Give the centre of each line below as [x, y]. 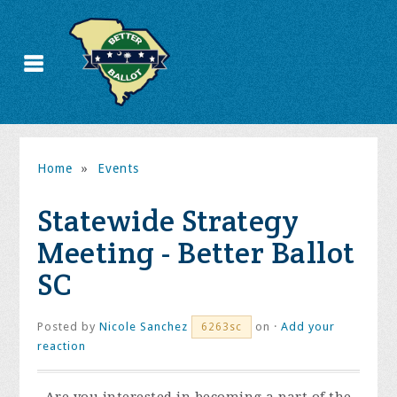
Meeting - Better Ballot [196, 253]
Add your [308, 327]
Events [118, 168]
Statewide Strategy [168, 221]
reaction [62, 346]
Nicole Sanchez [144, 327]
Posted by [69, 327]
